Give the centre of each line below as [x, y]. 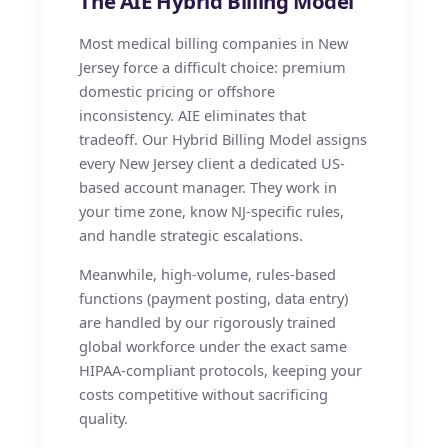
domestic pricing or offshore [177, 91]
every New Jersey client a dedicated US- [212, 163]
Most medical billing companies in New [214, 43]
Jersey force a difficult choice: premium [213, 67]
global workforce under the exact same [213, 346]
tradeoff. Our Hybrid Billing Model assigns [223, 139]
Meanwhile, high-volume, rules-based [208, 274]
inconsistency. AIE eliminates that [193, 115]
